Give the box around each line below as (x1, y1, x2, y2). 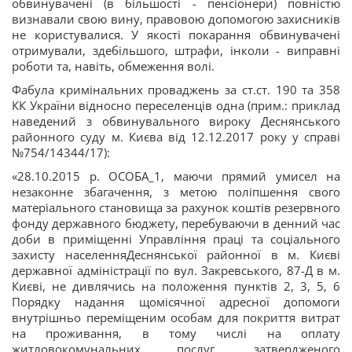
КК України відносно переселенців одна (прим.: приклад (12, 97, 340, 113)
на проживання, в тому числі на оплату (12, 325, 340, 341)
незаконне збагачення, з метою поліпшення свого (12, 184, 340, 200)
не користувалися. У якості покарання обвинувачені (12, 27, 340, 42)
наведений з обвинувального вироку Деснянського (12, 113, 340, 129)
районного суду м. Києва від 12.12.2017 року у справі (12, 129, 340, 145)
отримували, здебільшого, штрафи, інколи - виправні (12, 42, 340, 58)
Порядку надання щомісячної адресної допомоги (12, 294, 340, 310)
